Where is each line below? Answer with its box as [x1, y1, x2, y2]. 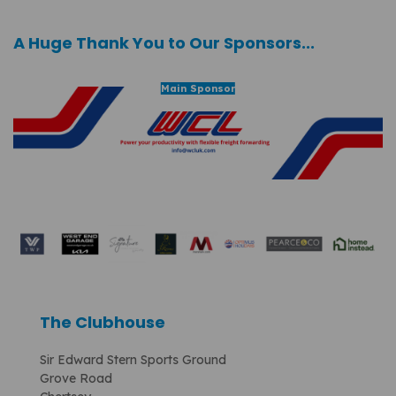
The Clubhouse [40, 311, 165, 334]
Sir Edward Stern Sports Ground [40, 352, 226, 369]
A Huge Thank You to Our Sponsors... [13, 32, 315, 55]
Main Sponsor [160, 82, 235, 95]
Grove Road [40, 370, 112, 387]
